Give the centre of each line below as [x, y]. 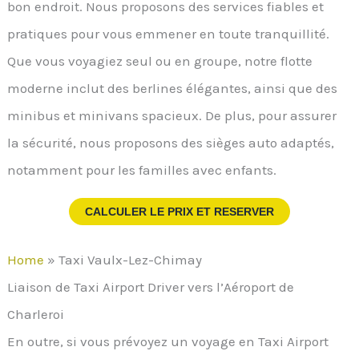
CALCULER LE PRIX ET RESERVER [179, 212]
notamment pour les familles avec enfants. [142, 169]
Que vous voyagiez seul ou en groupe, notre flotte [160, 61]
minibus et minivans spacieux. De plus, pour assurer [172, 115]
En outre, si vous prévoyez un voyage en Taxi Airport [168, 341]
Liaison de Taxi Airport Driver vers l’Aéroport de [151, 286]
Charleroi [36, 314]
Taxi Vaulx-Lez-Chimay [131, 259]
